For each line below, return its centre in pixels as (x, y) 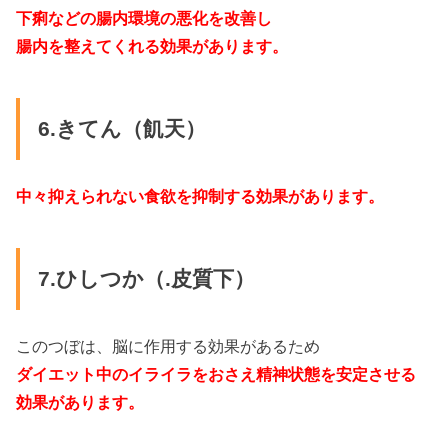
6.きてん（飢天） (121, 129)
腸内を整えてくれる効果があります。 (152, 45)
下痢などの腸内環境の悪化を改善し (144, 17)
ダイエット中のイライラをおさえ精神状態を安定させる (216, 373)
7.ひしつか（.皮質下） (146, 279)
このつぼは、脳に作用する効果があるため (168, 345)
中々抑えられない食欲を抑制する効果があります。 (200, 195)
